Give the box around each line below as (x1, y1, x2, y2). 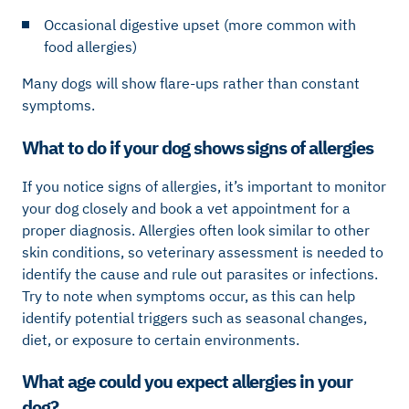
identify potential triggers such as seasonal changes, (22, 308, 367, 327)
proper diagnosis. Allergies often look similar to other (22, 220, 370, 239)
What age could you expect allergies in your (22, 368, 353, 393)
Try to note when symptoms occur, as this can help (22, 286, 355, 305)
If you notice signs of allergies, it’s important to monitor (22, 176, 386, 195)
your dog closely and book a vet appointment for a (22, 198, 351, 217)
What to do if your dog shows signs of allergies (22, 134, 374, 160)
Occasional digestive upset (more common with (44, 16, 356, 35)
